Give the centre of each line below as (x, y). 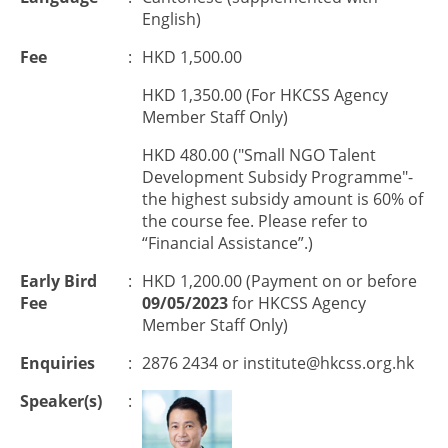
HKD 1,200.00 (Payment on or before (279, 281)
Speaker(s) (61, 401)
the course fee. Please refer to (255, 221)
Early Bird (58, 281)
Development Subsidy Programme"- (277, 177)
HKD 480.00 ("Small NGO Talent (259, 155)
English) (173, 19)
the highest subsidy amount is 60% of (282, 199)
